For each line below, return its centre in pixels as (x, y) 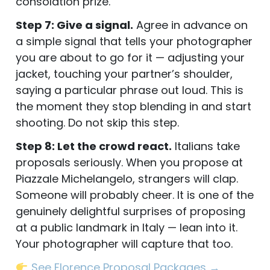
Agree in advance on (190, 25)
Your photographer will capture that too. (124, 243)
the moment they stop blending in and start (133, 106)
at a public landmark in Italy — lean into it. (127, 227)
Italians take (206, 146)
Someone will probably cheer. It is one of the (135, 195)
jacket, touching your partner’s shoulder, (124, 74)
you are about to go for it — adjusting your (130, 57)
